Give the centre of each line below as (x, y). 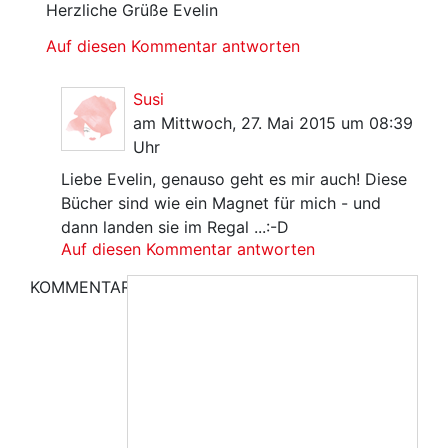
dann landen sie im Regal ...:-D (175, 227)
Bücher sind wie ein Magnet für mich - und (221, 203)
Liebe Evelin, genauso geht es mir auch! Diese (234, 179)
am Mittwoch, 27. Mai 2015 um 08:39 (273, 123)
